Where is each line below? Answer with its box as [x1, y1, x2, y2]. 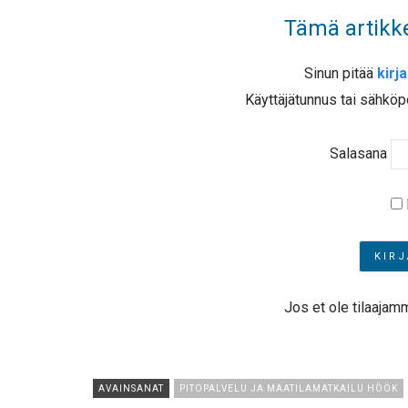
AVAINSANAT [98, 383, 164, 394]
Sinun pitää [304, 65, 377, 82]
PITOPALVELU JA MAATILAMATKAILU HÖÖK [179, 383, 398, 394]
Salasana [329, 144, 387, 162]
